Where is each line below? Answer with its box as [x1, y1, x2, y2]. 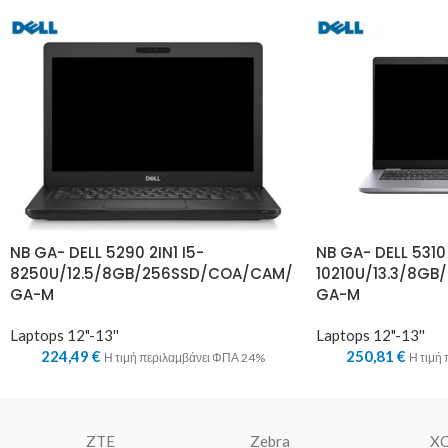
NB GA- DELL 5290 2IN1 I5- [10, 242, 204, 264]
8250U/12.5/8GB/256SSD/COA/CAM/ [10, 263, 293, 285]
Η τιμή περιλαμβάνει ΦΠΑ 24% [103, 350, 265, 366]
